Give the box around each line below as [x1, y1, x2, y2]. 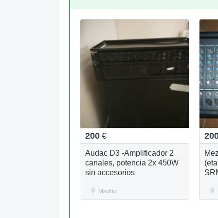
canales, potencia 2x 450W [85, 158, 179, 167]
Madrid [98, 187, 117, 195]
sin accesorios [85, 168, 135, 177]
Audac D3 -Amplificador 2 [85, 148, 174, 157]
